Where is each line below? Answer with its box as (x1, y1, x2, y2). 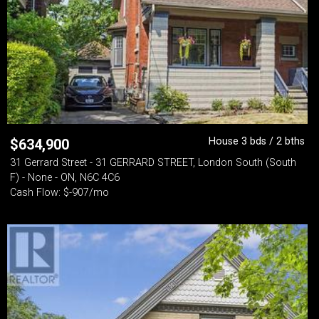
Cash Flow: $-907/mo (10, 187, 109, 199)
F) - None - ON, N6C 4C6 (10, 172, 120, 184)
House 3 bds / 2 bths (209, 135, 305, 147)
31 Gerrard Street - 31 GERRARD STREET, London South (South (10, 157, 296, 169)
